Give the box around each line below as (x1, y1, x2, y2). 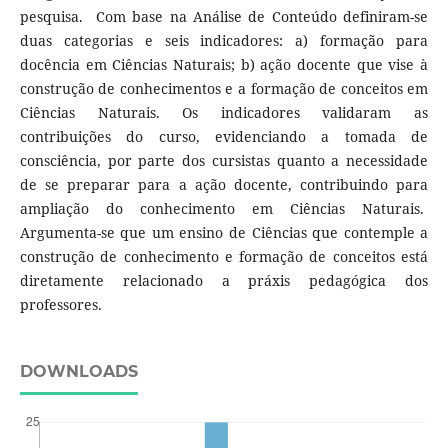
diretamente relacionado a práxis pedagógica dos (19, 271, 429, 291)
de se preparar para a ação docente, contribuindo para (19, 175, 429, 195)
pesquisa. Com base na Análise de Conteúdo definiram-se (19, 7, 429, 27)
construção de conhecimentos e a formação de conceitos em (19, 79, 429, 99)
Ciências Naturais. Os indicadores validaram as (19, 103, 429, 123)
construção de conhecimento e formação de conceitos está (19, 247, 429, 267)
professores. (19, 295, 102, 315)
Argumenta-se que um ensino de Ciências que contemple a (19, 223, 429, 243)
